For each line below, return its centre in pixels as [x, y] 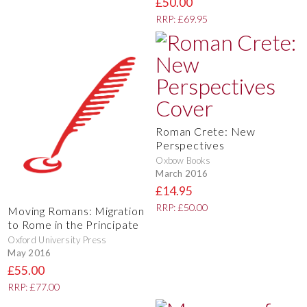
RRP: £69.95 [182, 19]
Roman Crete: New [206, 132]
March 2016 [182, 173]
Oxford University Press [57, 240]
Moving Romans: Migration [76, 211]
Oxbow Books [183, 161]
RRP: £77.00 [34, 287]
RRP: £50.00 [182, 208]
